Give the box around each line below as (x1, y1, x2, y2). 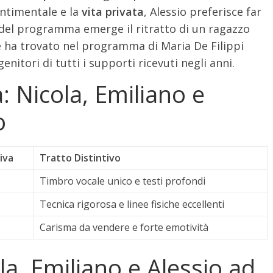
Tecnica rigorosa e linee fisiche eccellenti (40, 197, 224, 211)
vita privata (82, 4, 144, 19)
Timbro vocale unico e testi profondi (40, 174, 205, 188)
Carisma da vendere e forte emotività (40, 220, 208, 234)
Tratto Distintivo (40, 151, 121, 165)
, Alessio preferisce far (144, 4, 261, 19)
